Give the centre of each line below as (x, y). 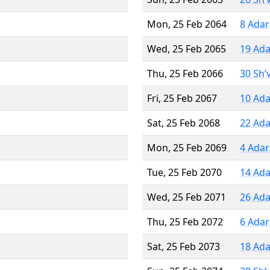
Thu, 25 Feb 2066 (185, 73)
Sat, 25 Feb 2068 (184, 123)
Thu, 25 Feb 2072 (185, 221)
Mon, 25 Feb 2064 (187, 24)
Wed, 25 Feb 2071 (187, 197)
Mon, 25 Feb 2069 (187, 147)
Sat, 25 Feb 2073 (184, 246)
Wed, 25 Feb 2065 (187, 49)
